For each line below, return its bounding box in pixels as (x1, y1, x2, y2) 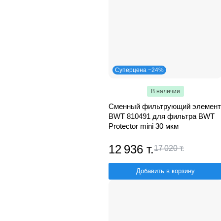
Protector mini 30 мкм (109, 121, 179, 130)
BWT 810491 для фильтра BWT (109, 111, 215, 120)
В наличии (150, 87, 180, 95)
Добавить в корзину (136, 167, 195, 175)
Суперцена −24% (115, 66, 164, 74)
